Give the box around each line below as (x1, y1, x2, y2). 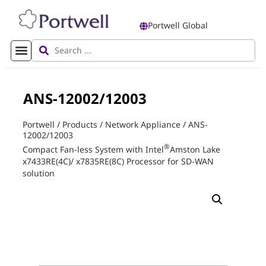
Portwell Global (147, 20, 208, 31)
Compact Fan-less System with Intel (23, 143, 164, 155)
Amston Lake (170, 143, 220, 155)
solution (23, 167, 55, 179)
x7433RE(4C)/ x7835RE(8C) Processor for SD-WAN (23, 155, 214, 167)
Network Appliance (105, 119, 180, 131)
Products (62, 119, 97, 131)
